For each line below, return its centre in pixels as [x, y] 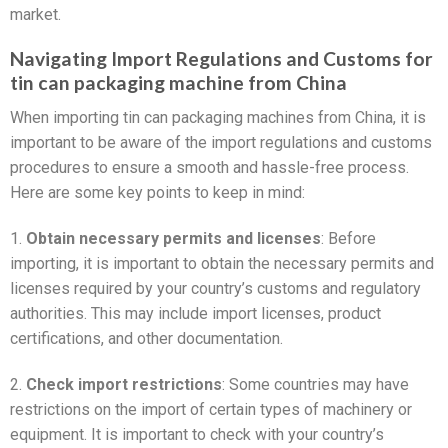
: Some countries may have [315, 384]
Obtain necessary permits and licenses [173, 238]
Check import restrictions [124, 384]
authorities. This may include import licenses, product [195, 313]
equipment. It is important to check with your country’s [197, 434]
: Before [348, 238]
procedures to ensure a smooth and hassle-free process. [209, 167]
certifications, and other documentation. [146, 338]
